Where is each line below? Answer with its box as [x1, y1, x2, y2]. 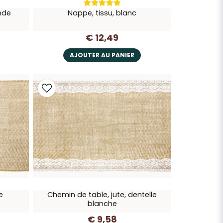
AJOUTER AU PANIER [70, 50, 134, 59]
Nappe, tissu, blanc [68, 8, 136, 18]
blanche [87, 199, 117, 209]
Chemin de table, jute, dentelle [47, 190, 157, 200]
